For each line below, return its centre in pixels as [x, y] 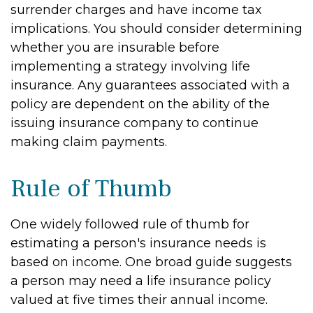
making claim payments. [89, 142]
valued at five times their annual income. [139, 300]
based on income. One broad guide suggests [151, 262]
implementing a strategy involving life [130, 66]
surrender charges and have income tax [136, 10]
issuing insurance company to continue [134, 123]
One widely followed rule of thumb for [130, 224]
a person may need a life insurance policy [141, 281]
